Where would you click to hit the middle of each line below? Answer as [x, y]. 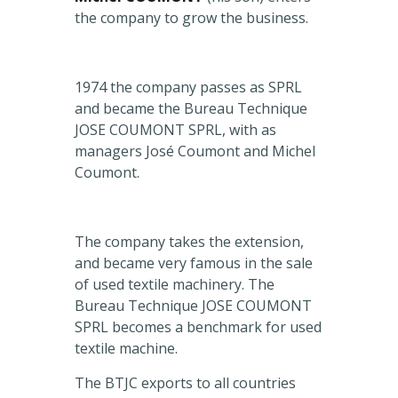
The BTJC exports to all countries [185, 383]
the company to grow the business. [191, 18]
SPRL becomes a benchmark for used [198, 327]
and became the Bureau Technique [191, 109]
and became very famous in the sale [194, 263]
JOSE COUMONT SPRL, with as [175, 130]
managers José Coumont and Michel [195, 151]
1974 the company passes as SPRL [188, 88]
